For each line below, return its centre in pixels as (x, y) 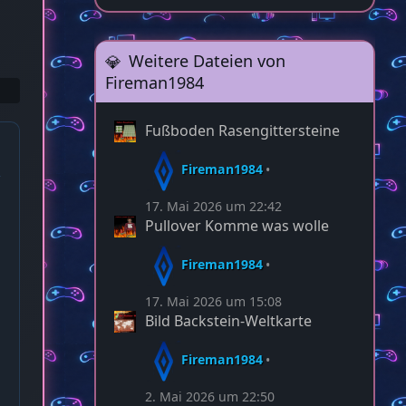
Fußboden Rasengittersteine (242, 131)
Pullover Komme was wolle (237, 226)
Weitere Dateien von (207, 60)
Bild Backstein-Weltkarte (228, 321)
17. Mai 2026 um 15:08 (213, 302)
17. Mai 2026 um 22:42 (213, 207)
